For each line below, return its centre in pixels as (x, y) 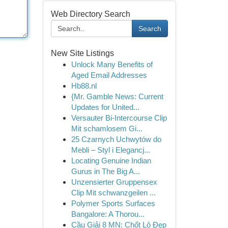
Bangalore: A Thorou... (108, 214)
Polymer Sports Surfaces (113, 203)
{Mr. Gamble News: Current (117, 96)
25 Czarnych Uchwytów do (116, 139)
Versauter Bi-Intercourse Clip (119, 118)
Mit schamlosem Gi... (107, 129)
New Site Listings (82, 53)
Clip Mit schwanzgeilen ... (113, 193)
